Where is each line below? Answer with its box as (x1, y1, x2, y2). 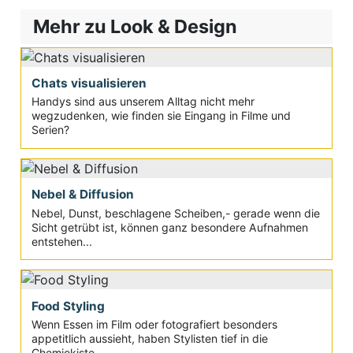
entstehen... (31, 234, 92, 248)
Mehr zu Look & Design (32, 15, 237, 39)
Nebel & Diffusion (31, 187, 134, 203)
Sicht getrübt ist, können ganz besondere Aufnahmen (31, 220, 308, 234)
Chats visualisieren (31, 76, 147, 91)
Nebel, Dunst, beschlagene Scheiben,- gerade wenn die (31, 206, 320, 220)
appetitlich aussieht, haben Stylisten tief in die (31, 332, 268, 346)
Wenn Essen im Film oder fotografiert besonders (31, 318, 277, 332)
